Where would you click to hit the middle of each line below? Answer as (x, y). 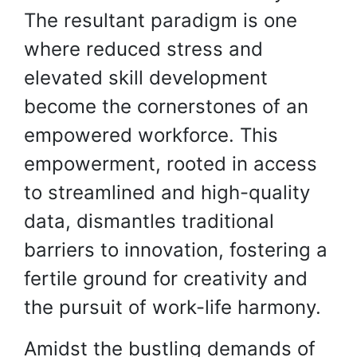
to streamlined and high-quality (167, 192)
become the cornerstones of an (166, 106)
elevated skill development (146, 78)
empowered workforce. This (151, 135)
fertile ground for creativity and (166, 279)
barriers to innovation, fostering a (176, 250)
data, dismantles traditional (149, 221)
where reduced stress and (143, 49)
